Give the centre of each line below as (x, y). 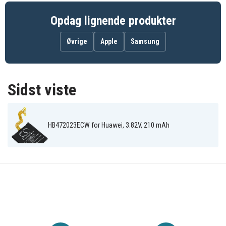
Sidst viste (42, 90)
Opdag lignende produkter (113, 21)
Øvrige (77, 42)
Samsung (145, 42)
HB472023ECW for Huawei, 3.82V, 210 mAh (109, 125)
